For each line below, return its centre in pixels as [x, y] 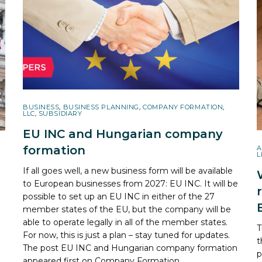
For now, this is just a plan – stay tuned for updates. [127, 235]
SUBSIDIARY [60, 113]
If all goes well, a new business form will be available [128, 170]
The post [42, 248]
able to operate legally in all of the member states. [125, 222]
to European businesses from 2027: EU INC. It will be [131, 183]
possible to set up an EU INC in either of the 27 [119, 196]
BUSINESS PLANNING [101, 107]
